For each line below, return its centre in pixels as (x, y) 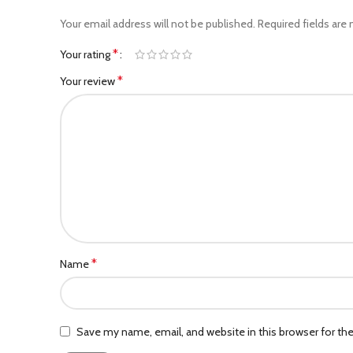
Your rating (86, 54)
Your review (89, 81)
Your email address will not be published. (158, 24)
